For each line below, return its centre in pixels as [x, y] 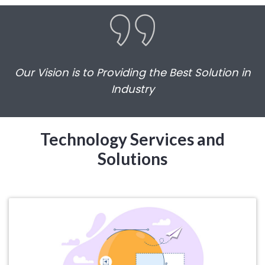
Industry [132, 89]
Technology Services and [132, 139]
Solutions [132, 158]
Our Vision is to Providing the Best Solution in [132, 72]
